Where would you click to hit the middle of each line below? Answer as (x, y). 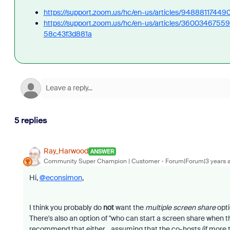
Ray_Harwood (66, 151)
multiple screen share (180, 207)
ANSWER (102, 151)
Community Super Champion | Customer (101, 161)
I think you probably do (66, 207)
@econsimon (61, 177)
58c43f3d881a (68, 34)
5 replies (31, 120)
